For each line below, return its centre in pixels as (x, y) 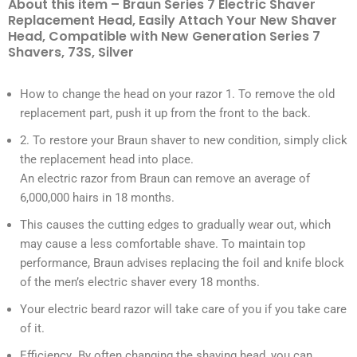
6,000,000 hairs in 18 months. (97, 198)
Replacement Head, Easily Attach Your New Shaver (173, 21)
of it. (32, 329)
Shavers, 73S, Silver (71, 53)
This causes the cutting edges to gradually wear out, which (175, 225)
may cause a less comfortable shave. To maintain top (163, 244)
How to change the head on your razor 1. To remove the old (177, 94)
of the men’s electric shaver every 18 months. (140, 282)
